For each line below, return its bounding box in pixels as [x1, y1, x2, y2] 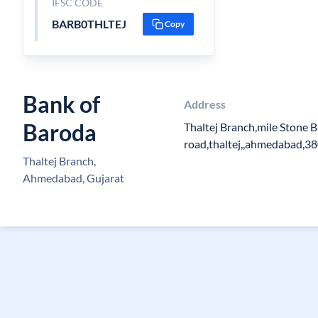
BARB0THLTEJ [51, 17, 126, 31]
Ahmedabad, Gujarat [23, 171, 124, 185]
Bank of [23, 90, 100, 118]
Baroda [23, 119, 97, 146]
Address [183, 97, 226, 111]
